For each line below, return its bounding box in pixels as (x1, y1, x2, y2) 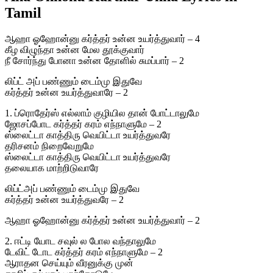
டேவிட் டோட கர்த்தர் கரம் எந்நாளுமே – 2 (5, 247, 163, 258)
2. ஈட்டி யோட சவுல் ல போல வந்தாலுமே (5, 236, 156, 247)
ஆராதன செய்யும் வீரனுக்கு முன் (5, 258, 133, 269)
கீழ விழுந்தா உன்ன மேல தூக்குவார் (5, 44, 144, 55)
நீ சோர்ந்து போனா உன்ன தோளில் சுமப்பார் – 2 (5, 55, 184, 66)
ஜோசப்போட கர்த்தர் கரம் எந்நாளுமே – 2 (5, 119, 161, 130)
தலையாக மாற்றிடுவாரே (5, 163, 99, 174)
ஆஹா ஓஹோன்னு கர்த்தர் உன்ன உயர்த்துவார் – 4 (5, 34, 200, 44)
